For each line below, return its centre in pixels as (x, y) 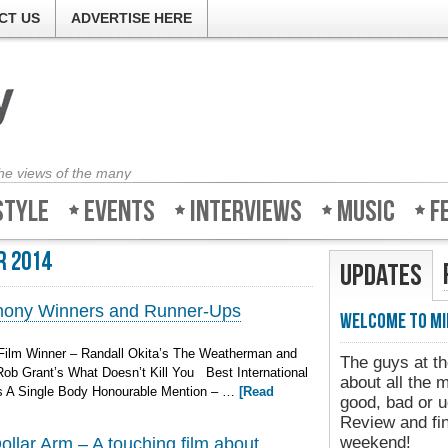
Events (119, 212)
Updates (381, 276)
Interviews (246, 212)
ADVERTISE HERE (131, 18)
